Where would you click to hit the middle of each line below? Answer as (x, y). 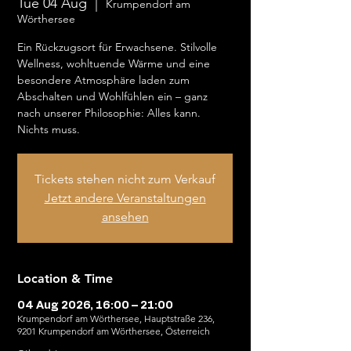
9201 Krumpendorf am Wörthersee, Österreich (114, 331)
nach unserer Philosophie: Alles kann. (109, 113)
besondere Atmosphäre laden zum (103, 80)
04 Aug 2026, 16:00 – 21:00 (95, 306)
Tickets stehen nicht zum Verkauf (125, 179)
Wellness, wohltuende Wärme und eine (114, 63)
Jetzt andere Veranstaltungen (125, 198)
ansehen (125, 217)
